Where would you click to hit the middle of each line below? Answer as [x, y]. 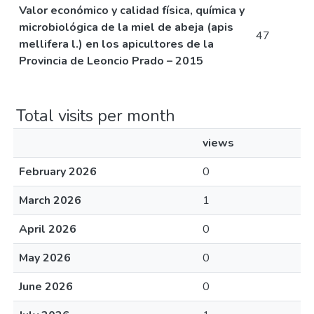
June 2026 [46, 287]
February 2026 [58, 172]
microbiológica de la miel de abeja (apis [126, 27]
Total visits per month [96, 116]
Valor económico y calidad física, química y [132, 11]
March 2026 [50, 200]
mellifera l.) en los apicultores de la [116, 44]
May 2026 [45, 258]
